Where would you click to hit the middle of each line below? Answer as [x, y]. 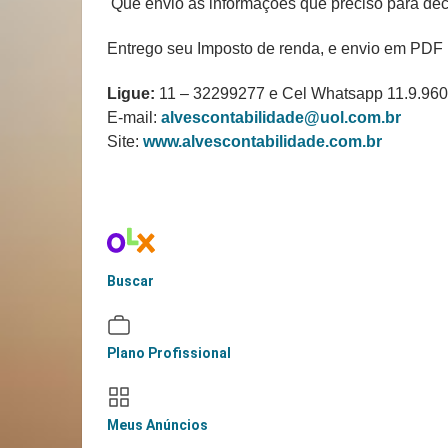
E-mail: [134, 117]
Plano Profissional [169, 352]
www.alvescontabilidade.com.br [262, 141]
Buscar [130, 280]
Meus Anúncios [157, 424]
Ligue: [131, 93]
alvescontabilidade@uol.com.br [281, 117]
